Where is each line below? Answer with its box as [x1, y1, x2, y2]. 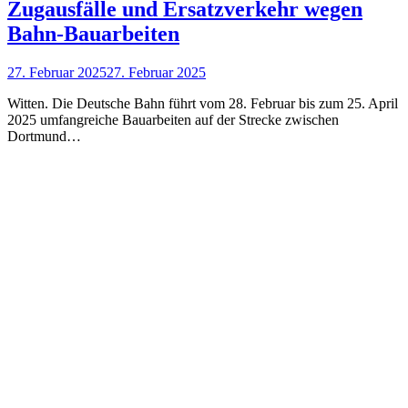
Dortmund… [7, 128, 81, 145]
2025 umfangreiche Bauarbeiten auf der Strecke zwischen [7, 112, 339, 128]
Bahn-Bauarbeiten [7, 22, 179, 46]
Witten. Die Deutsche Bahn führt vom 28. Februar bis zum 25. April [7, 96, 398, 112]
